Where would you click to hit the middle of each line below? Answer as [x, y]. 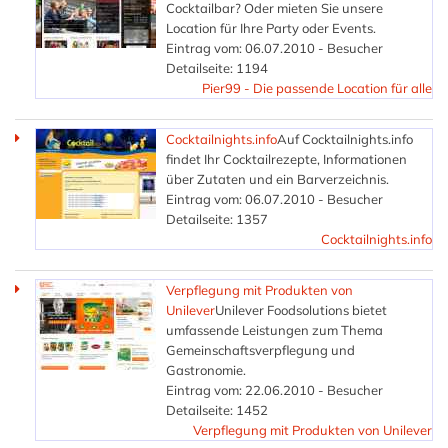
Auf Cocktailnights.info [345, 138]
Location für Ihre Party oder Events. [271, 27]
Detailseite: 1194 [217, 67]
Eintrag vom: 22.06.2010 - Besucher [274, 389]
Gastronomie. [206, 369]
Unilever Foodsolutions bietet [301, 309]
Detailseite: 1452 [217, 409]
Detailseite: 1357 [217, 218]
